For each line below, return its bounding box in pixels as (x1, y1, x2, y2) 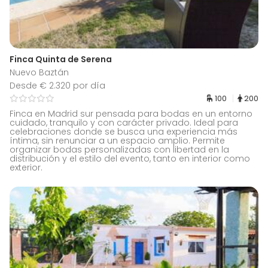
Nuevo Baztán (10, 66, 69, 79)
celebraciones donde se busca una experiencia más (10, 126, 237, 138)
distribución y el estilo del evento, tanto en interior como (10, 153, 250, 165)
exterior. (10, 162, 42, 174)
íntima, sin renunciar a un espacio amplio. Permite (10, 135, 225, 147)
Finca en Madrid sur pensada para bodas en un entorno (10, 108, 252, 120)
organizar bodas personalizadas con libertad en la (10, 144, 229, 156)
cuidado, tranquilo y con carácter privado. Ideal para (10, 117, 238, 129)
